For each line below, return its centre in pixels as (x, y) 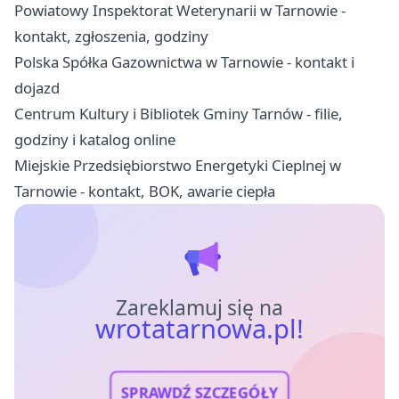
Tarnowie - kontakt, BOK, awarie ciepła (145, 191)
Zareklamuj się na (199, 308)
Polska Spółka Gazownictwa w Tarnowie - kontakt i (184, 62)
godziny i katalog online (95, 140)
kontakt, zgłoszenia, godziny (111, 37)
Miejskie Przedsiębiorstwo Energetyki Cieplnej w (178, 166)
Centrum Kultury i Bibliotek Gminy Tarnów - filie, (179, 114)
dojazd (37, 88)
